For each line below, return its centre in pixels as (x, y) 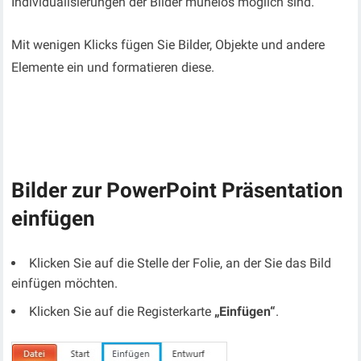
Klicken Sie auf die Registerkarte (122, 312)
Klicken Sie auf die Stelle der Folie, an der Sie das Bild (180, 263)
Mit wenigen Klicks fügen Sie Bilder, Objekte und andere (168, 45)
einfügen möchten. (65, 284)
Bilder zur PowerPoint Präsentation (178, 191)
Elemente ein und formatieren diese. (113, 68)
